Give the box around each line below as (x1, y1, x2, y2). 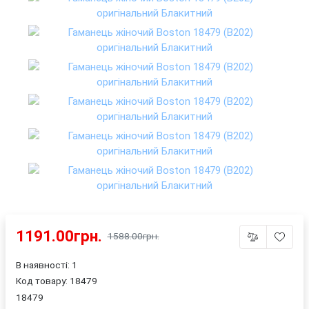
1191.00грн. (16, 226, 102, 245)
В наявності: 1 (16, 259, 77, 270)
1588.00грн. (107, 230, 159, 241)
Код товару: (16, 275, 70, 287)
